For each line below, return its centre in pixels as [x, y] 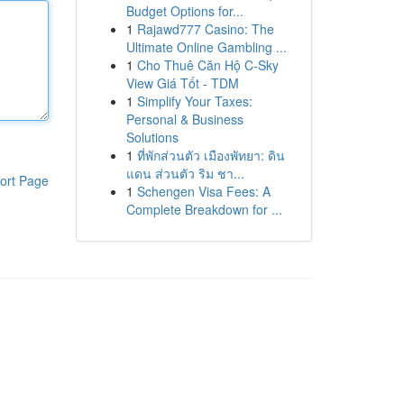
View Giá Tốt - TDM [182, 83]
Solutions [152, 137]
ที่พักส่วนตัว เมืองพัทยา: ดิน [211, 155]
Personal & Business [184, 119]
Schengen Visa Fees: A [203, 191]
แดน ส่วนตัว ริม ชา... [185, 173]
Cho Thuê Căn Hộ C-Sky [207, 65]
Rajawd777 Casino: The [205, 29]
